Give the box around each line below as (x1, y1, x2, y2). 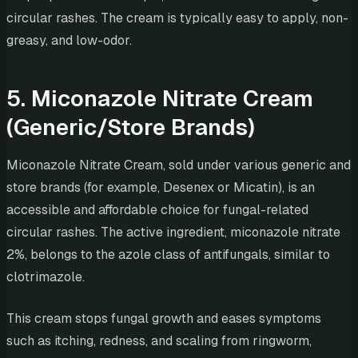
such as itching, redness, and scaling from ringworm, (6, 332, 312, 350)
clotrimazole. (6, 268, 85, 286)
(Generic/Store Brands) (6, 113, 255, 142)
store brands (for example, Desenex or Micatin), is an (6, 179, 315, 197)
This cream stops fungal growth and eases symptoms (6, 310, 321, 328)
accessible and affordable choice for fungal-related (6, 201, 308, 219)
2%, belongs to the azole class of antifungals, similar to (6, 246, 330, 264)
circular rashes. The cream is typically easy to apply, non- (6, 10, 348, 27)
